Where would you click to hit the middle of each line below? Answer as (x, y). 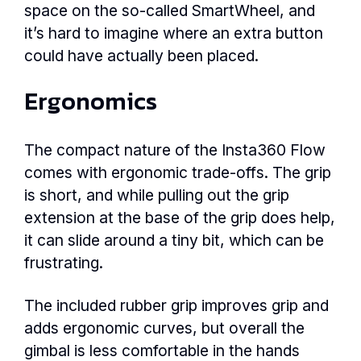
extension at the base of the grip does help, (180, 217)
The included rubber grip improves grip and (176, 305)
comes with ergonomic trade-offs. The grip (178, 172)
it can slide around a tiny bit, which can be (174, 240)
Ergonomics (91, 102)
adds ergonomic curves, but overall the (164, 328)
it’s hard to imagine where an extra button (174, 33)
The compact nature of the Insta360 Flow (175, 149)
